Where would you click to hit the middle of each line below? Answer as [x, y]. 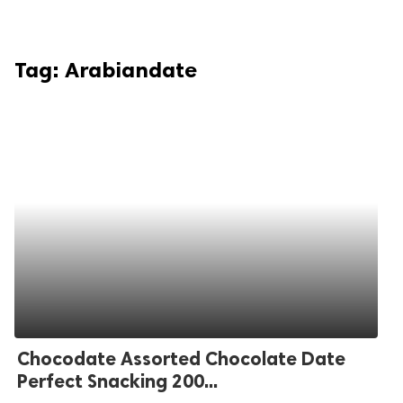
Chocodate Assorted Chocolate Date [181, 358]
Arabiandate [131, 70]
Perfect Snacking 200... [117, 381]
